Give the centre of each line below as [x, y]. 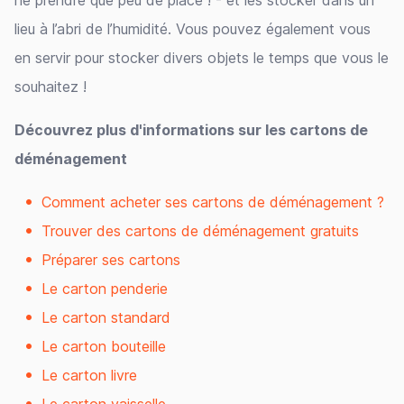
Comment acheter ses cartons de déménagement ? [213, 202]
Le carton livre [89, 375]
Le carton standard [106, 317]
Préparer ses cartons [111, 260]
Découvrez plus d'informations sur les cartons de [191, 130]
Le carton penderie [105, 289]
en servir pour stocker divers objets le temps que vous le [202, 58]
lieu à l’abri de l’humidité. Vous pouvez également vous [193, 29]
